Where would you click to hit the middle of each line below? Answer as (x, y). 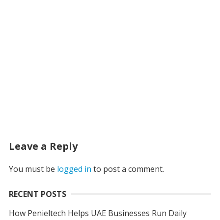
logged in (74, 169)
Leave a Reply (43, 146)
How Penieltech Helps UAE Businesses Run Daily (97, 213)
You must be (33, 169)
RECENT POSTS (37, 194)
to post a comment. (127, 169)
